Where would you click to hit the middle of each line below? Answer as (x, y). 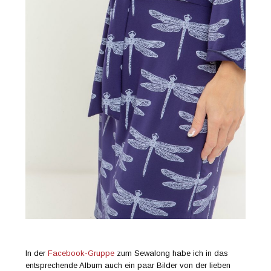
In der (37, 253)
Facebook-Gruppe (81, 253)
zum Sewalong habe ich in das (171, 253)
